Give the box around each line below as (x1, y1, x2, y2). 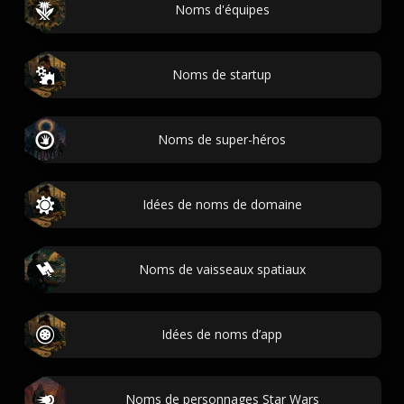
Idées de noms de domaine (142, 196, 302, 213)
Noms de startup (172, 66, 271, 83)
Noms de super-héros (158, 131, 286, 148)
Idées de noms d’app (161, 326, 282, 343)
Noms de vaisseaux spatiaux (138, 261, 306, 278)
